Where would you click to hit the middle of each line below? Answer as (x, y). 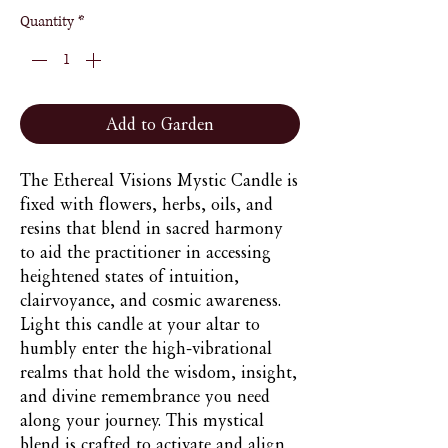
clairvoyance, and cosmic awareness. (150, 300)
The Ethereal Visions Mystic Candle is (159, 180)
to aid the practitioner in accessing (145, 252)
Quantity (47, 21)
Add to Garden (160, 124)
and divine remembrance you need (145, 396)
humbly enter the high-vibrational (146, 348)
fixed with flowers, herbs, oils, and (146, 204)
